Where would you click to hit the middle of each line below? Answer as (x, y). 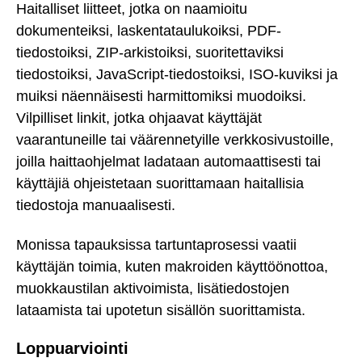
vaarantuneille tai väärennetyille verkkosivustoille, (175, 140)
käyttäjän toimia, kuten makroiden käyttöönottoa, (172, 266)
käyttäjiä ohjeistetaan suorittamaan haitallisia (160, 184)
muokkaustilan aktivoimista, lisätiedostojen (153, 288)
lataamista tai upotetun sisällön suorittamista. (161, 310)
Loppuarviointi (72, 349)
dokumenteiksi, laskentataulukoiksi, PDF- (149, 31)
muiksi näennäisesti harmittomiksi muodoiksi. (161, 97)
